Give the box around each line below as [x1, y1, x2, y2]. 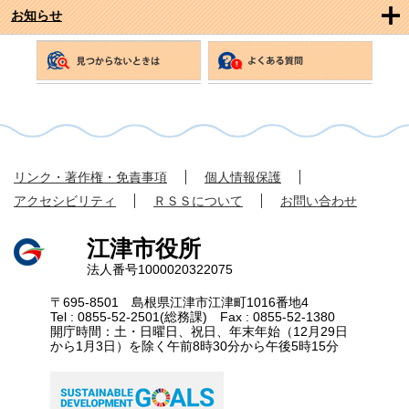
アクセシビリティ [14, 193, 116, 208]
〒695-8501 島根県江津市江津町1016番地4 [50, 295, 309, 310]
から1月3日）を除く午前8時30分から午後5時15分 [50, 339, 339, 354]
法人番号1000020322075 [87, 262, 233, 278]
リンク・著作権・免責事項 [14, 169, 167, 184]
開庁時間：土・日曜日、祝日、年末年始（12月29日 [50, 324, 348, 340]
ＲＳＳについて [153, 193, 243, 208]
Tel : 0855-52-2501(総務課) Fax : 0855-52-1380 [50, 309, 335, 325]
